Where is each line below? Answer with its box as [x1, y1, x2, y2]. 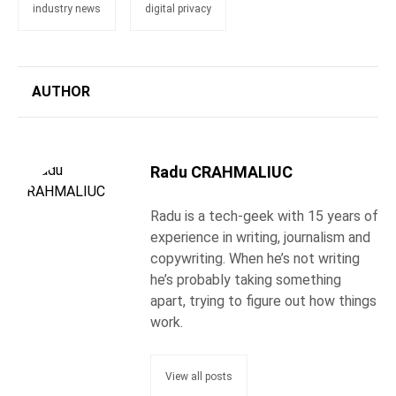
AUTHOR [32, 82, 90, 100]
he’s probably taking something [150, 270, 341, 288]
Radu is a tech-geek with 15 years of [150, 207, 378, 225]
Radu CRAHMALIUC [150, 162, 293, 181]
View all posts [165, 369, 232, 383]
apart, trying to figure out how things [150, 292, 377, 309]
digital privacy [145, 2, 211, 15]
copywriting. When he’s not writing [150, 249, 360, 267]
